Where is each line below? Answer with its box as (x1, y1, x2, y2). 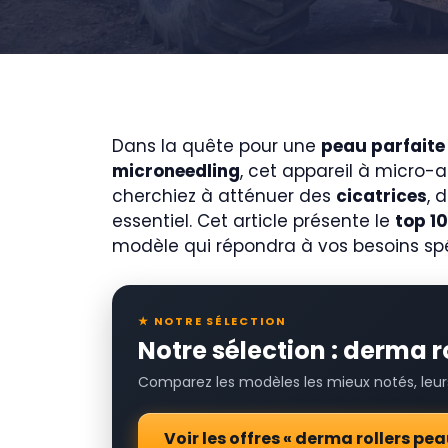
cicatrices (336, 184, 427, 208)
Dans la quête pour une (112, 134, 321, 158)
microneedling (112, 159, 240, 183)
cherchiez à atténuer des (112, 184, 336, 208)
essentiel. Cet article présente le (112, 209, 395, 233)
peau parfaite (321, 134, 445, 158)
